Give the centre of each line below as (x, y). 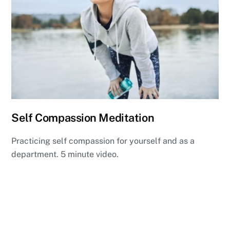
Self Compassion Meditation (83, 118)
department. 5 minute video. (65, 154)
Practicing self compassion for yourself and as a (103, 141)
